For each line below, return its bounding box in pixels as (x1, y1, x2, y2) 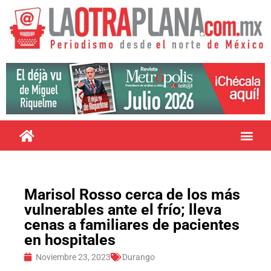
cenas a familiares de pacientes (24, 215, 240, 233)
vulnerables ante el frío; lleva (24, 200, 221, 218)
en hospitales (24, 230, 116, 249)
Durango (122, 252, 155, 262)
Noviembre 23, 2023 (36, 252, 111, 262)
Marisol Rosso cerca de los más (24, 185, 240, 203)
